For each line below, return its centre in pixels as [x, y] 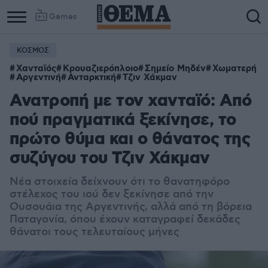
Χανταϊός [36, 69]
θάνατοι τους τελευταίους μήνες [95, 232]
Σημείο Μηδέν [175, 69]
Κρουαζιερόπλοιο [100, 69]
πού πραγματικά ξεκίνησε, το [123, 121]
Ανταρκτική [92, 78]
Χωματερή [234, 69]
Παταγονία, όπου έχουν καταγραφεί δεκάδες [125, 220]
